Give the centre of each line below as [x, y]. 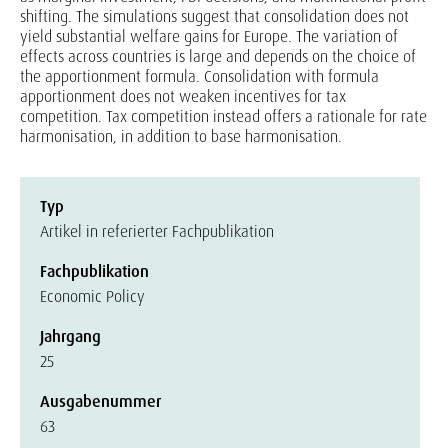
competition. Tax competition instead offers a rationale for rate [223, 116]
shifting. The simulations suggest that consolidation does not [214, 16]
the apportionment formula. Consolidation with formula [199, 76]
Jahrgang [70, 336]
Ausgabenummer [100, 401]
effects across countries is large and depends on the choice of [218, 56]
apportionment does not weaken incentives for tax [183, 96]
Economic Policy [92, 296]
